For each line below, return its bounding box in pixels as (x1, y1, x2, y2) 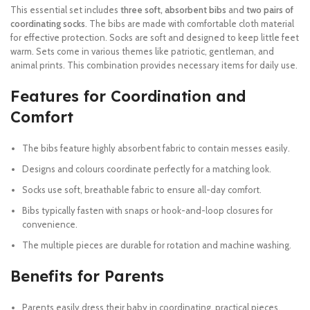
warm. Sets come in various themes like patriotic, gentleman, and (10, 46, 274, 57)
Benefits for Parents (10, 266, 164, 286)
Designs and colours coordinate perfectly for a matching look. (22, 163, 271, 174)
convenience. (22, 219, 77, 230)
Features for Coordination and (10, 86, 246, 106)
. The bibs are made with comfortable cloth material (85, 18, 294, 29)
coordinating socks (10, 18, 85, 29)
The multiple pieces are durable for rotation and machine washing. (22, 239, 291, 250)
